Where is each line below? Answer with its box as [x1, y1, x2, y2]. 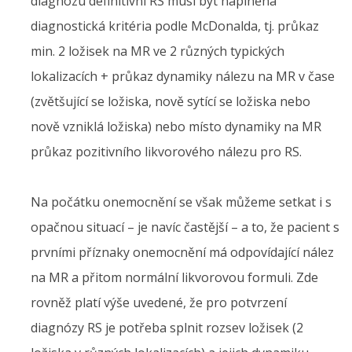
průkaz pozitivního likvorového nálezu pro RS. [31, 143, 302, 161]
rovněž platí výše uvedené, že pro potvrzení [31, 294, 287, 312]
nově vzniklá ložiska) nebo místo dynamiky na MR [31, 118, 321, 136]
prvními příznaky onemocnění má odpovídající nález [31, 244, 334, 262]
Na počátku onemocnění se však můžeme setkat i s [31, 193, 332, 211]
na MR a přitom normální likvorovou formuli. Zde [31, 269, 318, 287]
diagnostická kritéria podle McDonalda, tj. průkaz [31, 17, 319, 35]
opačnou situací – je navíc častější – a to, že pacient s [31, 218, 339, 236]
